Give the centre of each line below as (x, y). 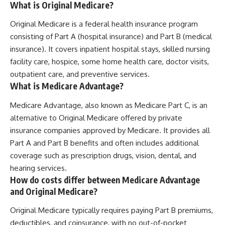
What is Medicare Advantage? (67, 86)
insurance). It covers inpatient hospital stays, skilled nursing (110, 49)
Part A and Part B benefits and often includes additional (104, 143)
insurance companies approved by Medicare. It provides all (110, 130)
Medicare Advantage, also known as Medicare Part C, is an (109, 105)
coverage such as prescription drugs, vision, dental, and (103, 155)
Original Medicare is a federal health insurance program (104, 24)
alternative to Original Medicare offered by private (96, 118)
